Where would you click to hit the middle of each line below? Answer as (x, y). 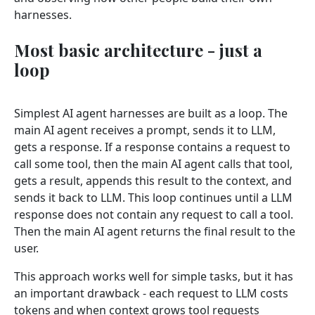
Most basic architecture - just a (138, 50)
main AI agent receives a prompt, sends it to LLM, (145, 130)
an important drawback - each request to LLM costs (151, 293)
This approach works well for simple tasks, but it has (154, 276)
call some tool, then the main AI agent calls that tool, (153, 163)
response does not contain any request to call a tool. (154, 214)
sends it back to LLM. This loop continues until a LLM (153, 197)
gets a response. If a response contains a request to (152, 147)
